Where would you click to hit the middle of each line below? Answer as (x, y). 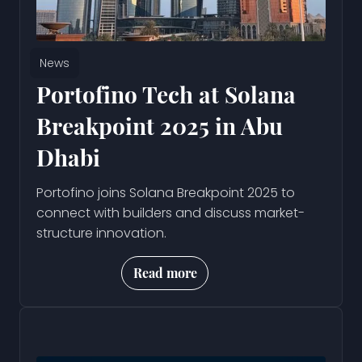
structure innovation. (101, 234)
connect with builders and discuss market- (170, 213)
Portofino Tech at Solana (166, 95)
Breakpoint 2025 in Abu (160, 126)
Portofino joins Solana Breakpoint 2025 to (166, 193)
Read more (166, 273)
